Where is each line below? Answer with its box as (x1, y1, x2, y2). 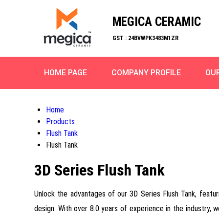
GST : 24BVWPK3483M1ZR (112, 35, 178, 42)
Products (46, 117, 75, 126)
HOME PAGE (44, 68, 87, 77)
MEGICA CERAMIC (112, 15, 201, 29)
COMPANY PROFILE (111, 68, 181, 77)
